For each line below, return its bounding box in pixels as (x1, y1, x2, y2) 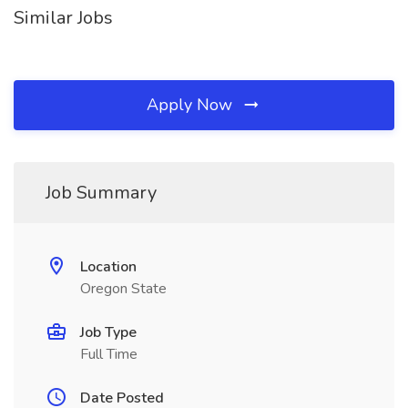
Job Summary (46, 180, 157, 205)
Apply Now (147, 94, 237, 116)
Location (80, 257, 137, 277)
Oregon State (80, 279, 167, 299)
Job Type (80, 322, 137, 342)
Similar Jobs (14, 5, 113, 30)
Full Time (80, 344, 138, 364)
